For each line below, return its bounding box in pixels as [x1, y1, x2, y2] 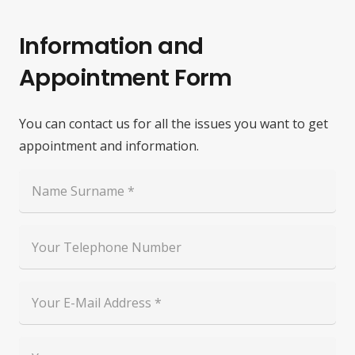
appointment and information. [19, 137, 199, 155]
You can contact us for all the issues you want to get [19, 115, 328, 132]
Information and [19, 30, 204, 62]
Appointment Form [19, 62, 232, 94]
